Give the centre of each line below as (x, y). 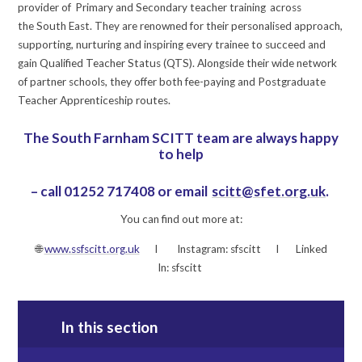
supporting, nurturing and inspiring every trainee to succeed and (172, 44)
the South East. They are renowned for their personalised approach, (181, 25)
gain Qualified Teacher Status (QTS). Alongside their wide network (178, 63)
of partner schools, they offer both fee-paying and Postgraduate (172, 81)
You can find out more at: (181, 219)
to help (181, 154)
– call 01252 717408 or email (121, 191)
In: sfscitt (181, 267)
